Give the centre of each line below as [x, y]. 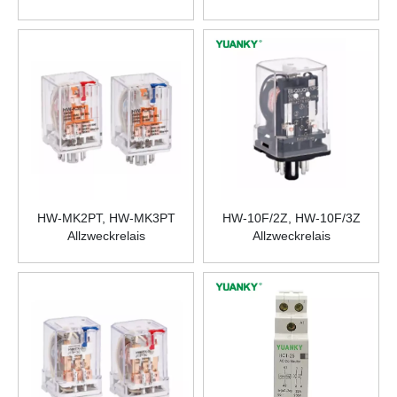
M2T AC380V [106, 11]
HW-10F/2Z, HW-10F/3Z [291, 218]
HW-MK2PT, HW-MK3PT [106, 218]
